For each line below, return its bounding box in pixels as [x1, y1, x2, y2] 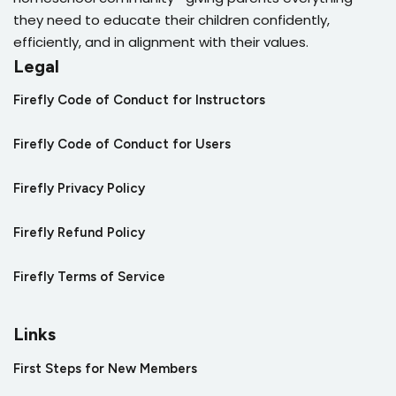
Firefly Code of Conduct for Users [13, 136, 231, 153]
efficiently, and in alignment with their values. [13, 33, 308, 52]
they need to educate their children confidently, [13, 11, 330, 30]
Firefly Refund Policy [13, 225, 145, 241]
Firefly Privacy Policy [13, 180, 145, 197]
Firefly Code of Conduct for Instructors [13, 92, 265, 109]
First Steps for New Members [13, 361, 197, 377]
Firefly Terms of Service [13, 269, 165, 286]
